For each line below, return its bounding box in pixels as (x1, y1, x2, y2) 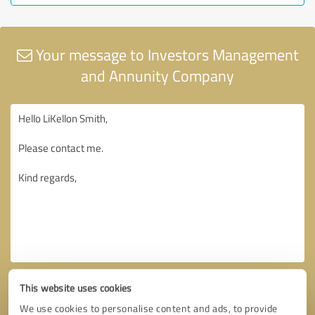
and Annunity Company (81, 64, 234, 86)
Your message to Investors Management (32, 43, 299, 65)
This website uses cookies (20, 281, 132, 295)
